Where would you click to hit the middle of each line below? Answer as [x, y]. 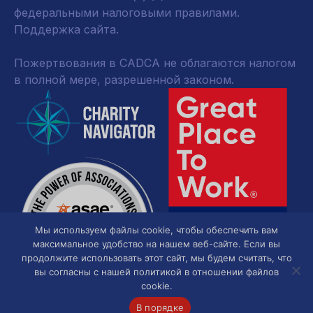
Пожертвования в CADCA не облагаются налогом [155, 63]
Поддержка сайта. [66, 29]
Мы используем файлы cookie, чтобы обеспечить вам [156, 230]
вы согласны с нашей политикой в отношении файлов [156, 272]
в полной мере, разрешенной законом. [124, 80]
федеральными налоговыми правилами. [127, 13]
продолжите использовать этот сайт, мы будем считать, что [156, 258]
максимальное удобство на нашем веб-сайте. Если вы [156, 244]
